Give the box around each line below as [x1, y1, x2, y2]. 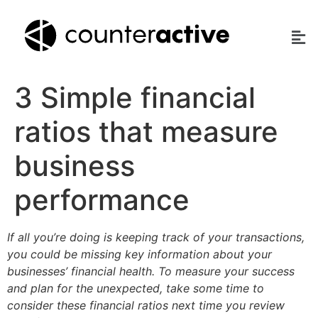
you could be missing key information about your [7, 247, 272, 261]
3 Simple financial [14, 80, 256, 115]
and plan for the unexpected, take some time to [7, 281, 264, 295]
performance [14, 182, 190, 217]
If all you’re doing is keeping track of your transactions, [7, 230, 305, 244]
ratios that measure [14, 114, 278, 149]
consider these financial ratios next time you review [7, 298, 285, 312]
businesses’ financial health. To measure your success [7, 264, 295, 278]
